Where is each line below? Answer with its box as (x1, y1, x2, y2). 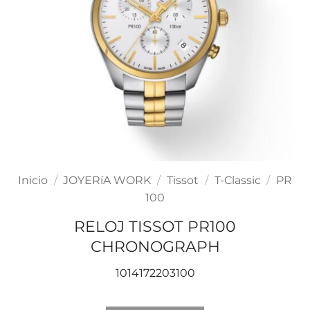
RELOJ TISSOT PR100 (74, 217, 236, 237)
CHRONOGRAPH (90, 237, 220, 257)
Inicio (17, 174, 48, 188)
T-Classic (214, 174, 261, 188)
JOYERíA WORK (63, 174, 152, 188)
